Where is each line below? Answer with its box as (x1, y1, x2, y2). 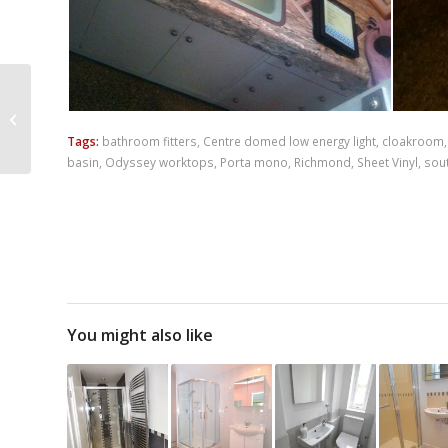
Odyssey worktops (105, 153, 214, 170)
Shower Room (35, 88, 120, 106)
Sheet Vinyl (357, 153, 418, 170)
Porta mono (220, 153, 288, 170)
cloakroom (382, 132, 444, 149)
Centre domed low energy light (203, 132, 376, 149)
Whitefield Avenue (35, 130, 147, 148)
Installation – (35, 109, 112, 127)
